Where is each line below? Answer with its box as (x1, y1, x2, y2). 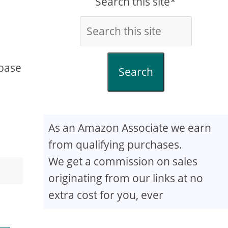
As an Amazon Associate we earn (48, 121, 212, 135)
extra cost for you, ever (48, 188, 164, 202)
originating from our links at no (48, 171, 204, 185)
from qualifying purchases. (48, 137, 183, 152)
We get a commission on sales (48, 154, 198, 168)
